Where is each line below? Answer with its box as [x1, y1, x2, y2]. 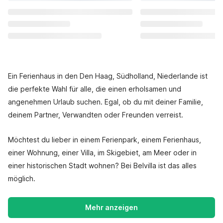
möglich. [8, 174, 35, 183]
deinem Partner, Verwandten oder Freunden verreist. [8, 111, 183, 119]
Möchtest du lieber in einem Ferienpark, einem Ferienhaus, [8, 135, 201, 144]
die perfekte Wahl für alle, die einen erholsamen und [8, 85, 181, 93]
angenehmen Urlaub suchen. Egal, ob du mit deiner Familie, [8, 98, 203, 106]
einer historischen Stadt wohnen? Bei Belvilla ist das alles [8, 161, 197, 170]
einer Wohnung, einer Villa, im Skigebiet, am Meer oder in [8, 148, 197, 157]
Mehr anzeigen [85, 203, 138, 212]
